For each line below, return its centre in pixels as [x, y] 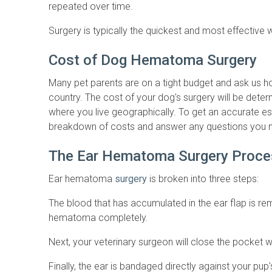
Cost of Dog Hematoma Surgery [153, 60]
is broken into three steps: [203, 178]
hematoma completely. [98, 217]
